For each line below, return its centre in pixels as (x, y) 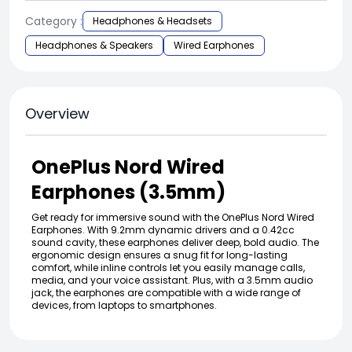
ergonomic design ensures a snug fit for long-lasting (159, 255)
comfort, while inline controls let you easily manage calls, (168, 267)
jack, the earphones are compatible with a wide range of (166, 292)
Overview (57, 113)
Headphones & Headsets (152, 20)
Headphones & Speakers (94, 45)
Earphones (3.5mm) (128, 192)
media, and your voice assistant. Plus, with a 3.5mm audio (172, 280)
